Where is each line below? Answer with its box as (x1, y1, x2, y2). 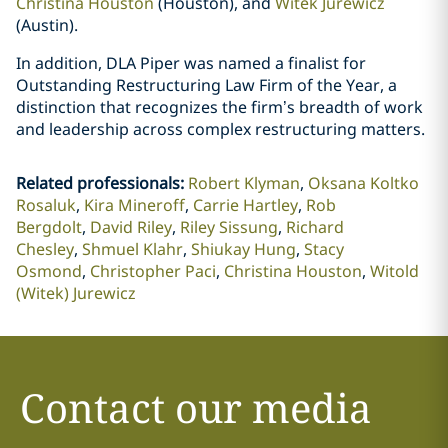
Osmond (15, 260, 82, 282)
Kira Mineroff (83, 194, 185, 216)
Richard (285, 216, 344, 238)
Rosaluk (15, 194, 76, 216)
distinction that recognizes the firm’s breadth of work (16, 96, 423, 118)
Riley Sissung (179, 216, 278, 238)
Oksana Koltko (307, 172, 419, 194)
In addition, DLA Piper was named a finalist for (16, 52, 366, 74)
